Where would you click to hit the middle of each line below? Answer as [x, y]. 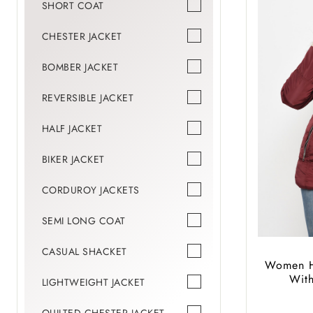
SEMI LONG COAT [83, 221]
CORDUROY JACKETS [90, 190]
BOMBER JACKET [80, 67]
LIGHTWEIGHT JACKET [93, 283]
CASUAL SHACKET [84, 252]
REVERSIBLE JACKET [88, 98]
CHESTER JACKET [82, 37]
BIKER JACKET [73, 160]
